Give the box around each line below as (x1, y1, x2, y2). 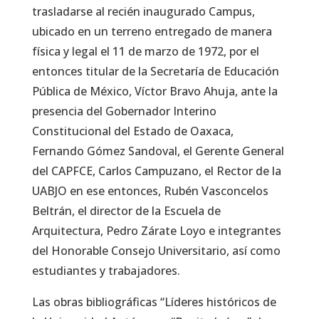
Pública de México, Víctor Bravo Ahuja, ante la (31, 83, 278, 99)
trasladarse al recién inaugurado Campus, (31, 3, 255, 19)
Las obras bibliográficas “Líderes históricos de (31, 293, 276, 310)
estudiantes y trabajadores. (31, 262, 180, 278)
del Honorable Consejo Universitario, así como (31, 242, 281, 258)
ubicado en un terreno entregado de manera (31, 23, 272, 39)
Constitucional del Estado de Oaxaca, (31, 122, 234, 139)
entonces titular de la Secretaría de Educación (31, 63, 279, 79)
